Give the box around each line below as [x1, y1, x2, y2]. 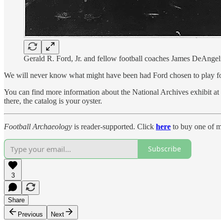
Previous [18, 210, 43, 218]
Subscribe [148, 144, 181, 154]
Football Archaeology [4, 122, 72, 131]
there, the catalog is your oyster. [4, 96, 102, 105]
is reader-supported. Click [72, 122, 156, 131]
